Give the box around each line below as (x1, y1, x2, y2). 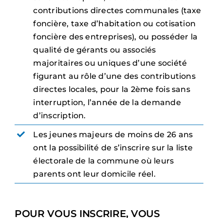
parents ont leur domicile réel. (33, 169, 156, 179)
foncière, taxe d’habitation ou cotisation (33, 18, 196, 28)
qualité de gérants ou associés (33, 45, 156, 54)
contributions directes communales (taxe (33, 5, 201, 15)
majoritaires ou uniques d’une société (33, 58, 187, 68)
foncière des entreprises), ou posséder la (33, 32, 198, 41)
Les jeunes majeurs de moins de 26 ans (33, 129, 193, 139)
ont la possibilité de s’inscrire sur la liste (33, 143, 193, 152)
